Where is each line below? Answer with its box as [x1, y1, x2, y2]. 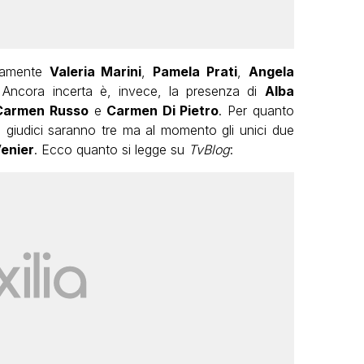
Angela [248, 63, 294, 80]
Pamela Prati [153, 63, 237, 80]
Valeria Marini [49, 63, 142, 80]
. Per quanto [219, 102, 294, 119]
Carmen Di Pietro [106, 102, 219, 119]
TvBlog [188, 141, 230, 158]
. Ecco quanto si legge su [33, 141, 188, 158]
